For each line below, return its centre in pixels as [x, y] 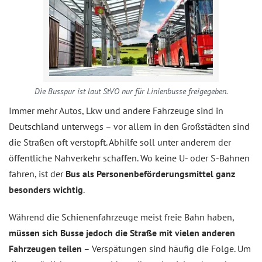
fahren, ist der [37, 174]
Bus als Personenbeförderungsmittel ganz [150, 174]
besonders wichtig [46, 189]
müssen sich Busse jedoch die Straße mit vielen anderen [122, 233]
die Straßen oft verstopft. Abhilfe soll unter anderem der [120, 142]
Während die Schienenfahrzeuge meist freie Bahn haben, [122, 217]
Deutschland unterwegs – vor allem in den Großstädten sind [129, 126]
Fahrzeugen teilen [45, 249]
